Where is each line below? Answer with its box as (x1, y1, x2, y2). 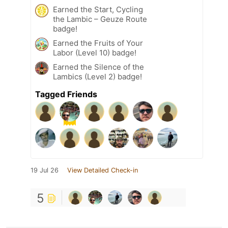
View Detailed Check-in (67, 166, 138, 174)
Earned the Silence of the (53, 62, 144, 72)
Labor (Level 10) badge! (53, 47, 136, 58)
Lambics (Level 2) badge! (53, 71, 142, 81)
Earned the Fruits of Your (53, 38, 143, 48)
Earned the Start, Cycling (53, 4, 143, 14)
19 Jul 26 (31, 166, 59, 174)
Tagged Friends (35, 89, 97, 99)
